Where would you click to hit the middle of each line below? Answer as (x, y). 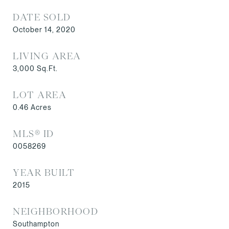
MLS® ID (33, 133)
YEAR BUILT (44, 172)
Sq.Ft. (47, 68)
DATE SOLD (42, 17)
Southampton (36, 224)
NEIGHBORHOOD (55, 211)
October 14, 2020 (44, 29)
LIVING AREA (47, 56)
